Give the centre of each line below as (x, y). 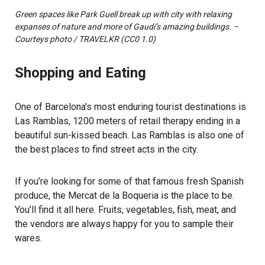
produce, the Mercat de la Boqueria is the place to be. (125, 195)
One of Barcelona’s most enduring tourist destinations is (130, 106)
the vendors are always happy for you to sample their (124, 224)
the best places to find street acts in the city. (106, 149)
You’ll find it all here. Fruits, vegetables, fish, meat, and (125, 209)
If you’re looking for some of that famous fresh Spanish (129, 181)
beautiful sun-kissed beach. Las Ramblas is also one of (130, 135)
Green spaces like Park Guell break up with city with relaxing (123, 14)
